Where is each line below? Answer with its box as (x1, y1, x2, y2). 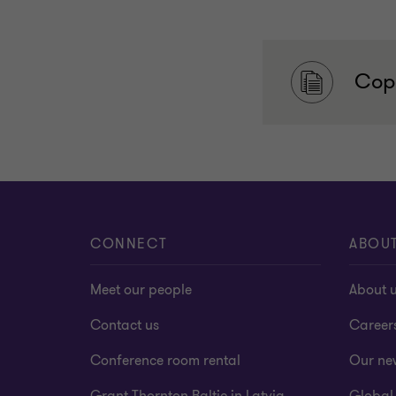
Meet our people (90, 280, 192, 301)
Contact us (90, 316, 159, 336)
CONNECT (90, 234, 168, 255)
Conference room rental (90, 351, 240, 371)
